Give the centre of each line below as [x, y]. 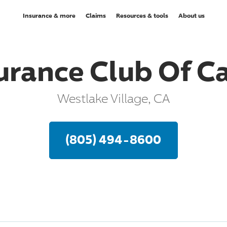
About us [191, 15]
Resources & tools [142, 15]
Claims [96, 15]
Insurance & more [49, 15]
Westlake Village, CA [113, 98]
